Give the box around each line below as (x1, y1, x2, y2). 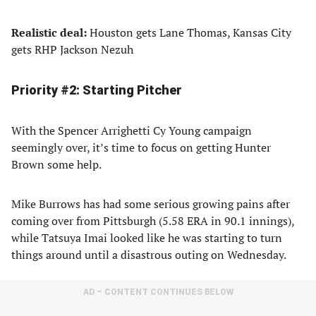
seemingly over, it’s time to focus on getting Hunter (11, 140, 271, 155)
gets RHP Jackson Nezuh (11, 42, 133, 57)
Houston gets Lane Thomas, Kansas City (90, 25, 291, 40)
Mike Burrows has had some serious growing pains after (11, 196, 290, 212)
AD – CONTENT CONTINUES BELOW (83, 287, 233, 297)
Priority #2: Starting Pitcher (11, 83, 182, 97)
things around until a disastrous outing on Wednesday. (11, 247, 286, 262)
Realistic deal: (11, 25, 90, 40)
